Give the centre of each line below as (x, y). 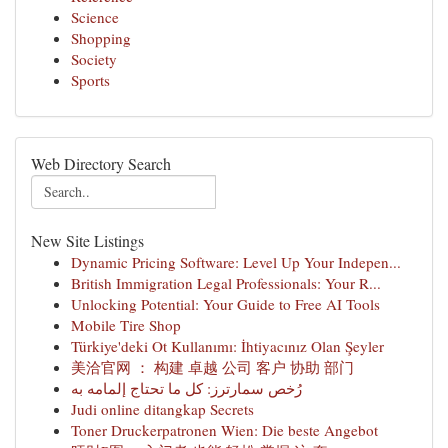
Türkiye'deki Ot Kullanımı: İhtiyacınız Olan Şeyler (227, 346)
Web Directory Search (101, 163)
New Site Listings (87, 240)
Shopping (101, 38)
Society (94, 59)
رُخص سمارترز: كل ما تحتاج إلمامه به (186, 388)
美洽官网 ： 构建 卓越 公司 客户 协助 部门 (212, 367)
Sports (90, 80)
